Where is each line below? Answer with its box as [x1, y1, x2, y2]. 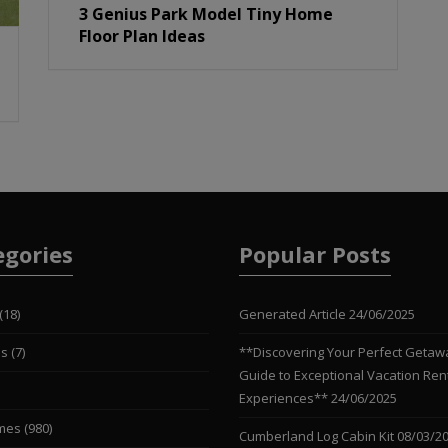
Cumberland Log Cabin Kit [238, 426, 394, 445]
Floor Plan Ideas [79, 25, 206, 48]
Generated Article [238, 304, 346, 323]
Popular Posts [238, 238, 391, 269]
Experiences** [238, 388, 328, 407]
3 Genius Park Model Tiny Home [79, 3, 334, 26]
